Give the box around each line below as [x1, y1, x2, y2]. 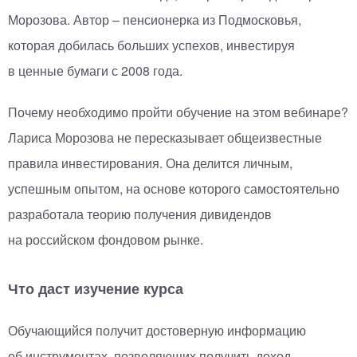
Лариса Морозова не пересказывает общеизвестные [8, 128, 322, 147]
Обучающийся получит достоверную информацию [8, 321, 306, 340]
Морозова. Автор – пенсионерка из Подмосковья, [8, 10, 301, 29]
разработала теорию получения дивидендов [8, 205, 272, 224]
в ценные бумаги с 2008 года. [8, 61, 182, 80]
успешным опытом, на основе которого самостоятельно [8, 179, 339, 198]
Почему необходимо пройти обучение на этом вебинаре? [8, 103, 348, 122]
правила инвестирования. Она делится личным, [8, 154, 292, 173]
